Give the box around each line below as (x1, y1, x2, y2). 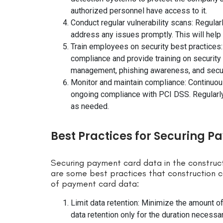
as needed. (71, 102, 109, 111)
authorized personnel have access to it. (71, 6, 207, 16)
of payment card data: (51, 178, 139, 190)
